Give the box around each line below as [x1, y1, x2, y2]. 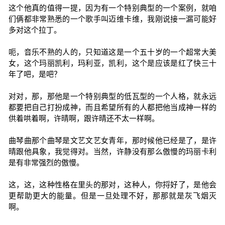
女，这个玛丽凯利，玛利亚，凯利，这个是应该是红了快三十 [8, 59, 217, 67]
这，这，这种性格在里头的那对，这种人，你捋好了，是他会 [8, 180, 217, 189]
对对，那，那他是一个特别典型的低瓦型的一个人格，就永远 [8, 92, 217, 100]
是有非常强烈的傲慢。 [8, 158, 84, 167]
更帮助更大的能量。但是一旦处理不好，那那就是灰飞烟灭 [8, 191, 217, 200]
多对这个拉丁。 [8, 26, 61, 34]
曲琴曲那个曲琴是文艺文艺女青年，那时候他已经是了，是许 [8, 136, 217, 145]
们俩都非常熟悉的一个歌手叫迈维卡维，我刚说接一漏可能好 [8, 15, 217, 23]
